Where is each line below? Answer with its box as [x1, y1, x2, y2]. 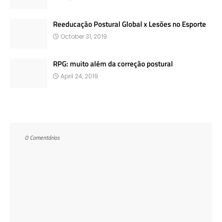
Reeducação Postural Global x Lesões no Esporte [53, 18, 206, 30]
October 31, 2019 [60, 32, 107, 41]
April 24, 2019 [60, 71, 98, 80]
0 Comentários [25, 132, 59, 142]
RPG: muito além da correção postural [53, 57, 173, 69]
